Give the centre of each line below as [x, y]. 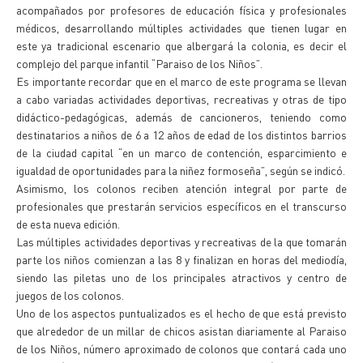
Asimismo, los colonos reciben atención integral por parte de [181, 188]
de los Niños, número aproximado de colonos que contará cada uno [181, 348]
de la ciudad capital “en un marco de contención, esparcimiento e [181, 152]
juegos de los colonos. [70, 295]
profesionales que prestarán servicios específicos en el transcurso [181, 206]
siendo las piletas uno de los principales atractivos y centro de [181, 277]
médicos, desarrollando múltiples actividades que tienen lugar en [181, 28]
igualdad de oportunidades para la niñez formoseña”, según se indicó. [181, 170]
